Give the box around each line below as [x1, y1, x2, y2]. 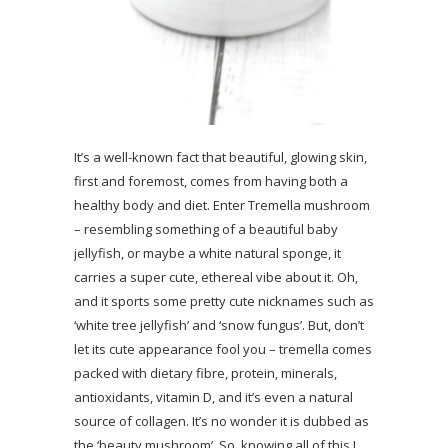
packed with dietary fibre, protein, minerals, [74, 363, 337, 382]
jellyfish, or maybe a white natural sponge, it [74, 243, 341, 262]
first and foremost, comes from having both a [74, 171, 348, 190]
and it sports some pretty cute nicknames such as [74, 291, 374, 310]
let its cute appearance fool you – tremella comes [74, 339, 372, 358]
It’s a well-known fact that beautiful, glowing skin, [74, 147, 367, 166]
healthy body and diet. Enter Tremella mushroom [74, 195, 370, 214]
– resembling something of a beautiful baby [74, 219, 338, 238]
